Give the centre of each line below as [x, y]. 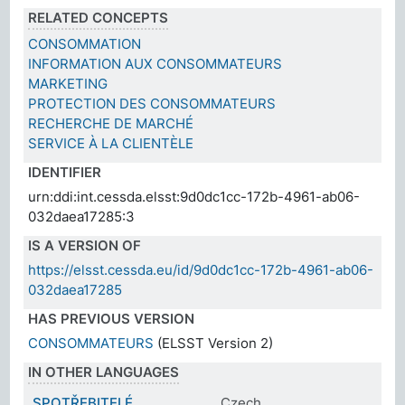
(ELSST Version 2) [214, 343]
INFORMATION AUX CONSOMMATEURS [155, 63]
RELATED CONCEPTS [99, 17]
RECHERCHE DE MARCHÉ [111, 123]
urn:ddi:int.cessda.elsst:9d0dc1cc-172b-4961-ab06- [194, 196]
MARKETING [68, 83]
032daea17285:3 [82, 216]
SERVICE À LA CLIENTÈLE [111, 143]
